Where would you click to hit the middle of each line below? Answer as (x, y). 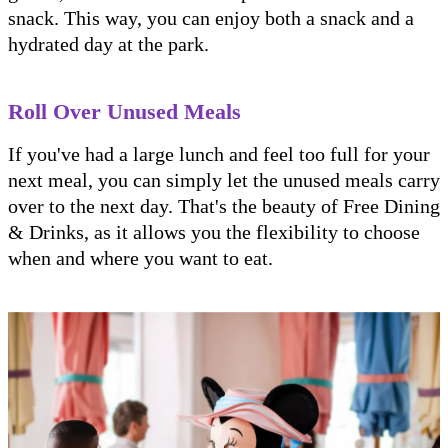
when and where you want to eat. (140, 258)
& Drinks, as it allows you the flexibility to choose (214, 232)
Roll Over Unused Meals (127, 112)
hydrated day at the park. (108, 44)
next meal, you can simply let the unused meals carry (224, 180)
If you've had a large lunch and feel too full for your (219, 154)
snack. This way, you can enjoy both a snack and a (211, 18)
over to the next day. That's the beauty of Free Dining (224, 206)
